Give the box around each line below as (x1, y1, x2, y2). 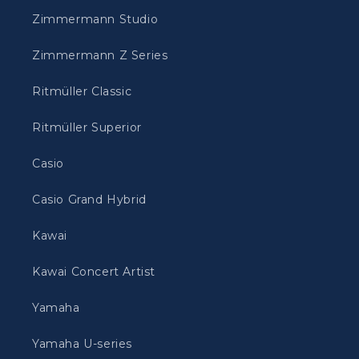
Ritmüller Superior (32, 120, 142, 135)
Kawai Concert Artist (32, 264, 155, 279)
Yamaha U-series (32, 337, 132, 351)
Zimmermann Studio (32, 12, 159, 26)
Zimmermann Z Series (32, 48, 168, 63)
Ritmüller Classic (32, 84, 132, 99)
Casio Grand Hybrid (32, 192, 147, 207)
